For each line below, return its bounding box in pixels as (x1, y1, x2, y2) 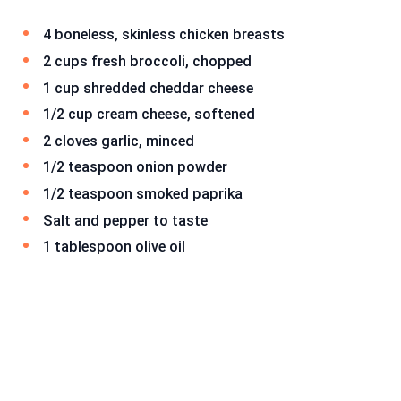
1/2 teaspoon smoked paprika (43, 184, 243, 202)
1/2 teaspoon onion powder (43, 158, 227, 176)
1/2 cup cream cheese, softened (43, 106, 255, 124)
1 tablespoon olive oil (43, 238, 185, 256)
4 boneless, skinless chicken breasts (43, 26, 285, 44)
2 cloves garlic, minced (43, 132, 194, 149)
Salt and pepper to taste (43, 211, 208, 229)
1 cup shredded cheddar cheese (43, 79, 253, 97)
